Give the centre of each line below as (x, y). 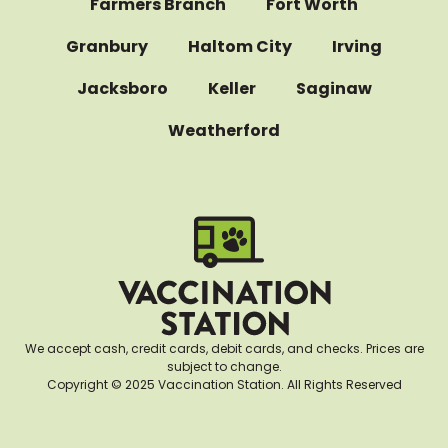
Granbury (107, 47)
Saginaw (333, 89)
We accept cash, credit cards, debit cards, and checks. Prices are (224, 348)
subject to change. (224, 366)
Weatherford (224, 131)
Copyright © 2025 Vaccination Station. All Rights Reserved (224, 384)
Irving (357, 47)
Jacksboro (122, 89)
